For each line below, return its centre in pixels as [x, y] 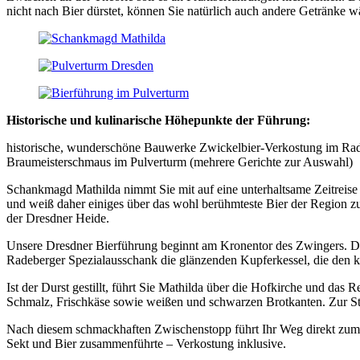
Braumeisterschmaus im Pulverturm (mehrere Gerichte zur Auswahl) [180, 162]
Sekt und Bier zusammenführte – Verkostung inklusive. [146, 344]
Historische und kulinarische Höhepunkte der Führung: [158, 121]
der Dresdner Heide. [58, 219]
